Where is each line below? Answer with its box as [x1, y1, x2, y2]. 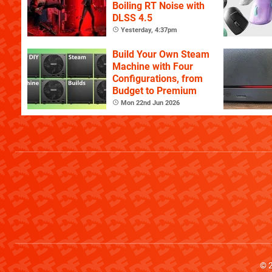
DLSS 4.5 [112, 12, 152, 24]
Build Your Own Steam [112, 48, 209, 60]
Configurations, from [112, 72, 203, 84]
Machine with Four [112, 60, 193, 72]
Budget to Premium [112, 84, 197, 97]
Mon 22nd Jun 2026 [121, 98, 180, 107]
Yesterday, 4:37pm [121, 25, 177, 34]
